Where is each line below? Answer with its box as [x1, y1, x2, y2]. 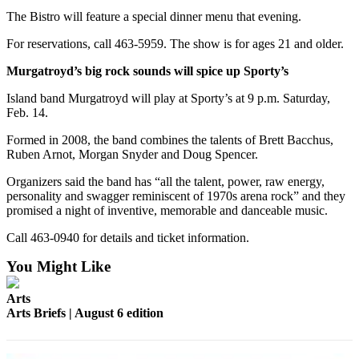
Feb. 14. [6, 106, 48, 120]
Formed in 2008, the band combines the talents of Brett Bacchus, [6, 133, 333, 147]
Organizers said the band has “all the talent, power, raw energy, [6, 175, 325, 189]
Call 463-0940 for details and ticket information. [6, 231, 249, 245]
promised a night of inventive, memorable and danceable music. [6, 204, 328, 218]
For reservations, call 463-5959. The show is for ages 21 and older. [6, 37, 344, 51]
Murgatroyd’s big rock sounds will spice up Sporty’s [6, 64, 288, 79]
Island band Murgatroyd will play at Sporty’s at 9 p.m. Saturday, [6, 91, 330, 106]
